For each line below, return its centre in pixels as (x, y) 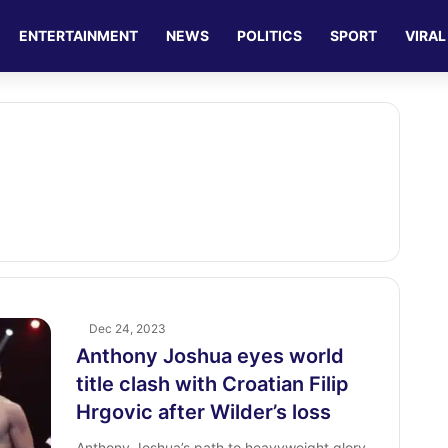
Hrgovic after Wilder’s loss (203, 412)
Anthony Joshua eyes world (209, 356)
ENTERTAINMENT (79, 35)
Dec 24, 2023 (127, 328)
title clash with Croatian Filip (212, 384)
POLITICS (270, 35)
